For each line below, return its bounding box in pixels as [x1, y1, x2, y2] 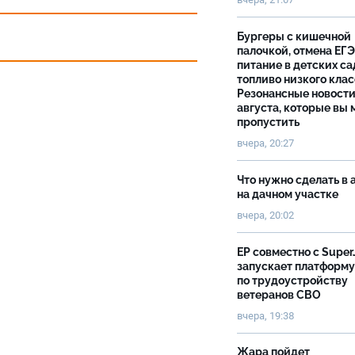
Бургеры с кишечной [237, 30, 351, 43]
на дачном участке [237, 188, 341, 200]
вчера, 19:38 [237, 310, 295, 322]
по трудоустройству [237, 274, 348, 287]
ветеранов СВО [237, 288, 321, 301]
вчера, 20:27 [237, 137, 294, 149]
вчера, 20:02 [237, 209, 294, 221]
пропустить [237, 116, 302, 128]
